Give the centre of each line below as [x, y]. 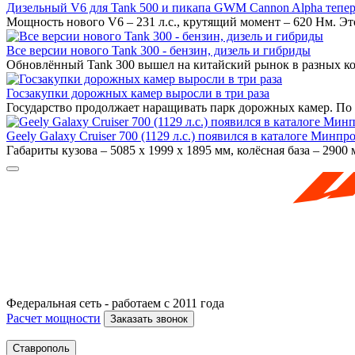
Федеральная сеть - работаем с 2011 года [115, 303]
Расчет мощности [53, 318]
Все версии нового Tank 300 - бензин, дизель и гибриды [158, 50]
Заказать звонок [149, 319]
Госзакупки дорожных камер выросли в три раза [138, 93]
